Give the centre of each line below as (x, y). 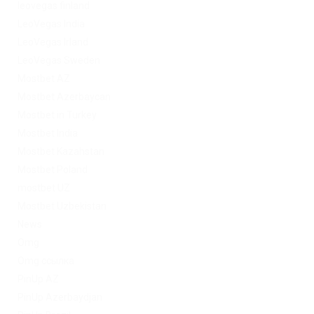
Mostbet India (48, 133)
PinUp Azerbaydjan (60, 297)
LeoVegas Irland (53, 42)
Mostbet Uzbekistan (62, 206)
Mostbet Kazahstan (61, 151)
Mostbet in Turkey (57, 115)
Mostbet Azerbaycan (64, 96)
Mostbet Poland (53, 169)
